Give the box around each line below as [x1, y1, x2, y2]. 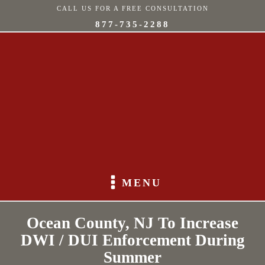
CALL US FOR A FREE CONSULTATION [56, 5, 209, 12]
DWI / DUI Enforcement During [20, 231, 245, 249]
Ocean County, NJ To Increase [27, 214, 238, 232]
